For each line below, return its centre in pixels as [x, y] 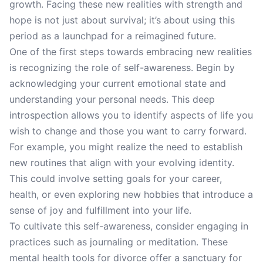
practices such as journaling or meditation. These [119, 242]
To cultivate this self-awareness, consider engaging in [129, 226]
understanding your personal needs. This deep [112, 99]
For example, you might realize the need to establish [126, 147]
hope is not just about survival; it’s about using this [122, 20]
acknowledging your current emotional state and [118, 83]
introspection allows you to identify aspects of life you [131, 115]
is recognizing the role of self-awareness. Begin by [122, 68]
